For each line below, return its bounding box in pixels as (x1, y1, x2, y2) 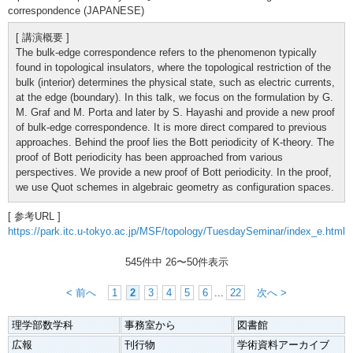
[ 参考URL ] (8, 210, 61, 222)
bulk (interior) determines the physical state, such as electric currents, (16, 76, 335, 88)
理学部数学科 (12, 318, 73, 331)
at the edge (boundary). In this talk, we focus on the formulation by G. (16, 91, 333, 103)
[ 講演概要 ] (16, 31, 69, 43)
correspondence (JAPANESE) (8, 4, 144, 17)
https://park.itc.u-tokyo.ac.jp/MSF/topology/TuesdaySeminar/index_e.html (8, 225, 345, 237)
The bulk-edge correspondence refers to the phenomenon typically (16, 46, 317, 58)
